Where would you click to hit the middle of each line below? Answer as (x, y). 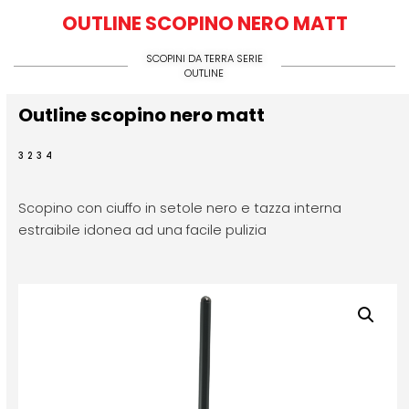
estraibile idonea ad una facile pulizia (142, 230)
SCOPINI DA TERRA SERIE (204, 58)
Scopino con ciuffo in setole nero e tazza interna (180, 208)
